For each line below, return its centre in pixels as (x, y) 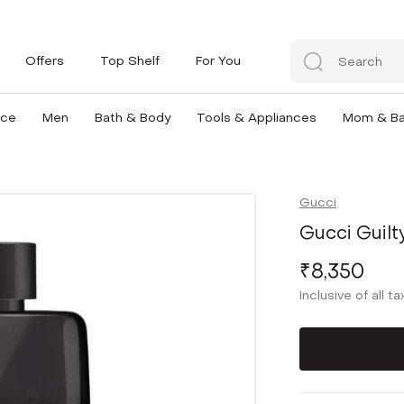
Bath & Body (132, 118)
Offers (45, 60)
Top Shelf (130, 60)
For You (218, 60)
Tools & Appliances (256, 118)
